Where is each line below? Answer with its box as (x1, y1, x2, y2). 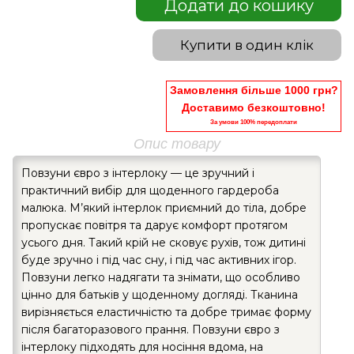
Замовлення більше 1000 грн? (169, 83, 338, 96)
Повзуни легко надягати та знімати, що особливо (21, 269, 300, 284)
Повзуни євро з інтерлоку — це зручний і (21, 165, 254, 180)
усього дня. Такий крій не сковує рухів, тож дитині (21, 235, 306, 250)
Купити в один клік (180, 36, 314, 53)
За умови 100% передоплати (210, 118, 297, 126)
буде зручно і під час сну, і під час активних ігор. (21, 252, 296, 267)
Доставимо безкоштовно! (182, 100, 326, 114)
